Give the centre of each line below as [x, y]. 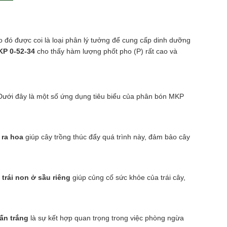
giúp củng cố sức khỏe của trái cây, [128, 177]
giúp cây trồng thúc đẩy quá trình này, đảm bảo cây [107, 137]
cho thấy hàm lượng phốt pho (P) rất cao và [106, 51]
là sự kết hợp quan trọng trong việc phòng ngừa [106, 218]
